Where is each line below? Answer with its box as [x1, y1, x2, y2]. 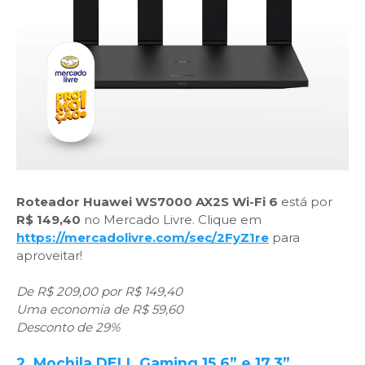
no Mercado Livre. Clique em [81, 212, 262, 227]
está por [278, 194, 332, 209]
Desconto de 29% [16, 319, 120, 335]
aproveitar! [16, 248, 82, 263]
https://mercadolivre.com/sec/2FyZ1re [16, 230, 269, 245]
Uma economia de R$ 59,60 [16, 301, 183, 317]
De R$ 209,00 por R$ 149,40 [16, 284, 182, 299]
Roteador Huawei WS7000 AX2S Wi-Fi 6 [16, 194, 278, 209]
